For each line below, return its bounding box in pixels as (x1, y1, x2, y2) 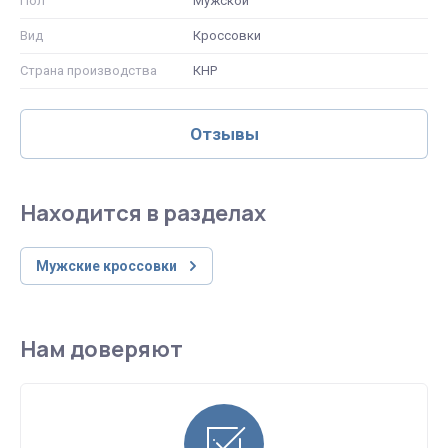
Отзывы (189, 123, 259, 144)
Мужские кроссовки (36, 257, 177, 274)
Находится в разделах (20, 197, 266, 228)
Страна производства (20, 62, 157, 78)
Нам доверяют (20, 333, 183, 364)
